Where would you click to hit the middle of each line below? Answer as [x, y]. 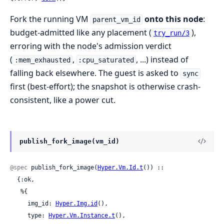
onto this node [173, 19]
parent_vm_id [116, 19]
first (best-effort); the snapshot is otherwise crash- [105, 86]
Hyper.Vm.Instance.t [82, 216]
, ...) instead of [162, 59]
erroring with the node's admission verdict [91, 46]
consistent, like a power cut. [63, 100]
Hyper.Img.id [76, 204]
